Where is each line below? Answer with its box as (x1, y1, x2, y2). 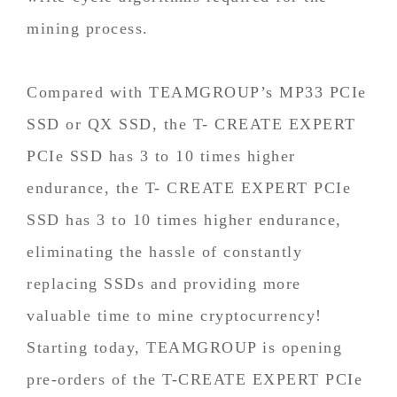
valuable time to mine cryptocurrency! (27, 306, 323, 324)
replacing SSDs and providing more (27, 274, 301, 292)
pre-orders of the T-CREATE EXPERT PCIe (27, 370, 362, 388)
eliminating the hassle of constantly (27, 242, 302, 261)
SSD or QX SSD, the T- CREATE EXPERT (27, 114, 356, 133)
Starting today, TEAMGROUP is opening (27, 338, 342, 356)
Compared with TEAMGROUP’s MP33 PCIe (27, 82, 367, 101)
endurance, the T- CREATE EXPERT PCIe (27, 178, 351, 197)
